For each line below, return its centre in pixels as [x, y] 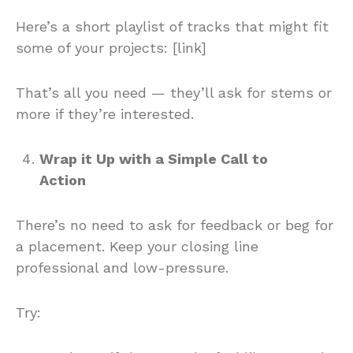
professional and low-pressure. [122, 267]
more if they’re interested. [105, 113]
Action [63, 180]
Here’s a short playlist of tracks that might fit [172, 26]
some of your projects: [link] [111, 47]
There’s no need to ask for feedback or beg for [175, 225]
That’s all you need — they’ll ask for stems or [174, 92]
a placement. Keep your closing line [137, 246]
